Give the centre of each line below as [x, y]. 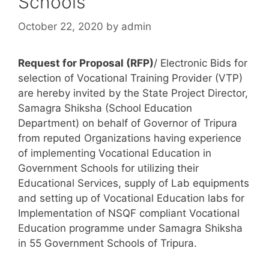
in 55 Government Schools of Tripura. [107, 243]
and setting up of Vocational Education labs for [131, 198]
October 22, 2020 [61, 27]
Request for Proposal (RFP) [86, 63]
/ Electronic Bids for [201, 63]
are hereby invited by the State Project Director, [133, 93]
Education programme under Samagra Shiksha [130, 228]
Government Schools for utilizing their [108, 168]
